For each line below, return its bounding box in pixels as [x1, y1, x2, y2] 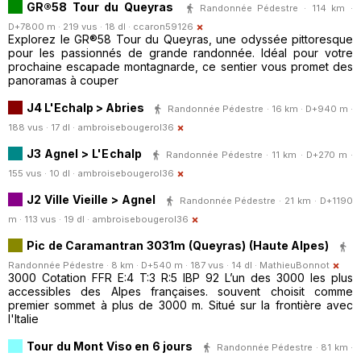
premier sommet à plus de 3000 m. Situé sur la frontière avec [8, 298, 353, 313]
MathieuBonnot [259, 259, 330, 272]
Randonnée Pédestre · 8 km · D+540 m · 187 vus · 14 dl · [8, 259, 259, 272]
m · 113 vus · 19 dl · [8, 214, 92, 226]
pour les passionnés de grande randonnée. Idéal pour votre [8, 46, 353, 60]
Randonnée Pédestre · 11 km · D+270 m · [165, 148, 354, 160]
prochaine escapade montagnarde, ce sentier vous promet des [8, 60, 353, 74]
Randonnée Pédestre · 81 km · [216, 341, 353, 353]
